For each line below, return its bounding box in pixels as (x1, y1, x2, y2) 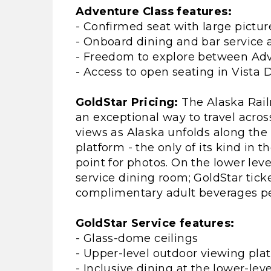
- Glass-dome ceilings (76, 232, 198, 245)
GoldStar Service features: (76, 217, 235, 230)
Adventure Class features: (76, 5, 232, 18)
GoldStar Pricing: (76, 96, 178, 109)
